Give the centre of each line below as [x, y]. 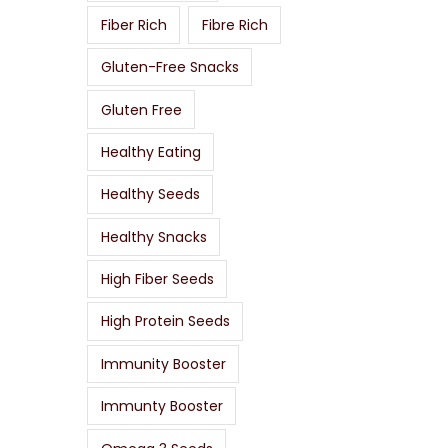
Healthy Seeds [150, 194]
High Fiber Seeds [157, 279]
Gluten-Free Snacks [169, 67]
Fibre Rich [234, 24]
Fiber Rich [133, 24]
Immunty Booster [161, 406]
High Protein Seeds [165, 321]
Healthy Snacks [153, 236]
